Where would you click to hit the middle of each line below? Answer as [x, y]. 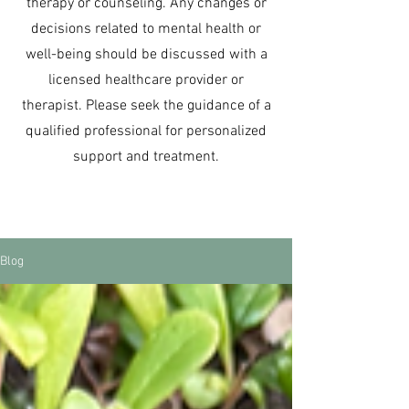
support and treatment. [146, 157]
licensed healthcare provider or [146, 80]
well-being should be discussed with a [146, 55]
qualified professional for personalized [146, 131]
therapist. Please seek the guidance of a [146, 106]
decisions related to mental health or [146, 29]
